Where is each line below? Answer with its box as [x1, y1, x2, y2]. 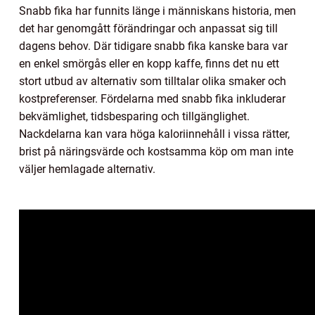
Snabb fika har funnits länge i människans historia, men [19, 4, 296, 18]
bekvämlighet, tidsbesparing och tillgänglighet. [19, 110, 250, 124]
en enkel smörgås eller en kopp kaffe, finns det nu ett [19, 57, 279, 71]
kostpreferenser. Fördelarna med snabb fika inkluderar [19, 92, 285, 106]
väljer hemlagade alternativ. [19, 162, 155, 176]
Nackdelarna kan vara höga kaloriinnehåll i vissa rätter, [19, 127, 290, 141]
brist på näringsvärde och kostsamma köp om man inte [19, 145, 293, 159]
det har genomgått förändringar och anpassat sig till [19, 22, 278, 36]
